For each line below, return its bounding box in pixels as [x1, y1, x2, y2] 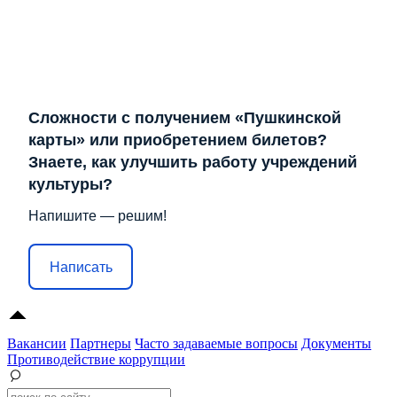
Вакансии [7, 336, 66, 352]
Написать [49, 259, 113, 275]
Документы [301, 336, 371, 352]
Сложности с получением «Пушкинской [28, 109, 341, 128]
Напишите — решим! [28, 208, 167, 224]
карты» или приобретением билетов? [28, 131, 327, 150]
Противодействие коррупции [7, 352, 185, 368]
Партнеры [70, 336, 131, 352]
